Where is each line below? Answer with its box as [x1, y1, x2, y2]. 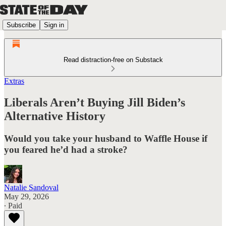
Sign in [44, 21, 64, 29]
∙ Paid [4, 201, 22, 210]
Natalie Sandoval [4, 183, 59, 192]
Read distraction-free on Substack [63, 56, 163, 64]
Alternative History [4, 109, 105, 123]
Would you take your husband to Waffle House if [4, 133, 207, 144]
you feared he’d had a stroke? [4, 144, 128, 155]
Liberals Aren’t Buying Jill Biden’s [4, 95, 185, 109]
